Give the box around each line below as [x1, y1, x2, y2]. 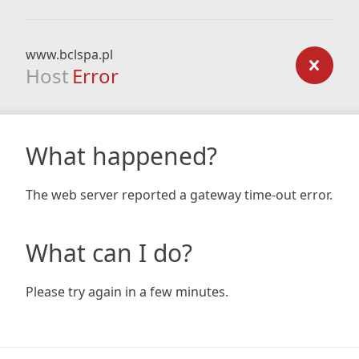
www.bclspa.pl [26, 46, 113, 63]
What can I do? [26, 236, 192, 269]
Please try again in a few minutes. [26, 283, 228, 301]
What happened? [26, 139, 217, 172]
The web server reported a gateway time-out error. [26, 186, 333, 204]
